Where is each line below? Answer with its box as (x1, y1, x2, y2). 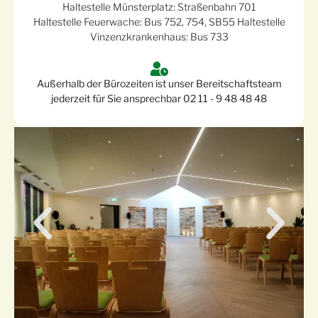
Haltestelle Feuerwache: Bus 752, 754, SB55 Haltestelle (33, 15, 285, 28)
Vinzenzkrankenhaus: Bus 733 (89, 30, 229, 43)
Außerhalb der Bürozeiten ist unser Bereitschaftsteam (36, 77, 282, 89)
